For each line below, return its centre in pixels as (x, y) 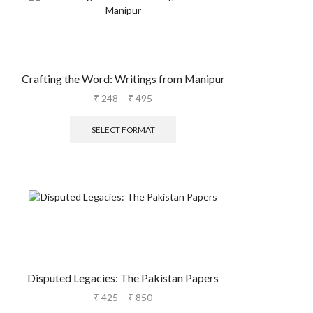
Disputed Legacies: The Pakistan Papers (123, 278)
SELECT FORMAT (123, 129)
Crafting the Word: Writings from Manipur (123, 78)
